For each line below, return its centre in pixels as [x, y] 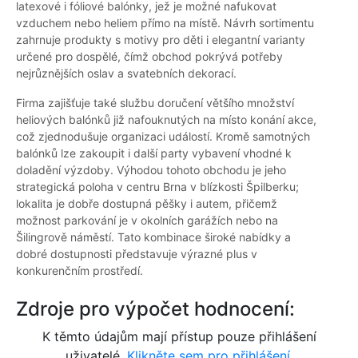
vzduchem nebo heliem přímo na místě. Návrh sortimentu [165, 23]
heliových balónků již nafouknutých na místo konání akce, [166, 120]
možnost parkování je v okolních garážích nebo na [147, 221]
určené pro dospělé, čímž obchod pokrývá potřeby [149, 57]
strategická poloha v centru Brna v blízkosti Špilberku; [157, 187]
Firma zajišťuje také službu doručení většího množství [155, 103]
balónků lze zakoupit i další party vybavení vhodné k [154, 153]
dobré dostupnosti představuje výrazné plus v [137, 254]
